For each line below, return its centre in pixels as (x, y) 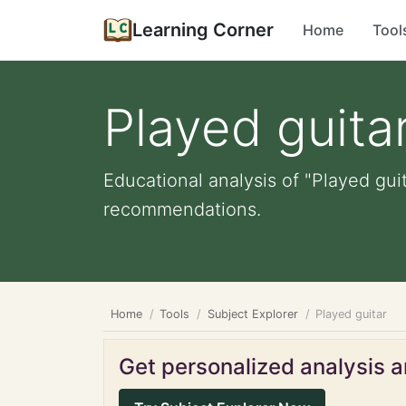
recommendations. (182, 209)
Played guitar (352, 314)
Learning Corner (203, 30)
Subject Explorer (252, 314)
